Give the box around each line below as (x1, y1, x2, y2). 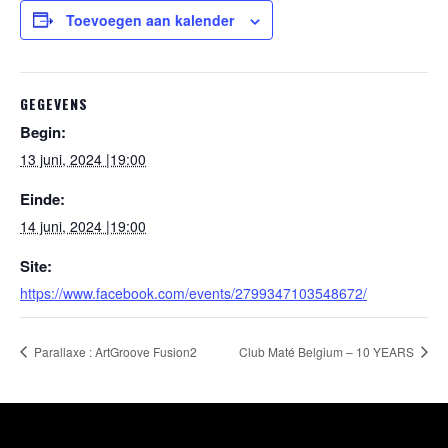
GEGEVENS (20, 92, 88, 114)
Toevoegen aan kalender (66, 9, 234, 30)
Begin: (20, 120, 66, 143)
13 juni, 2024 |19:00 (20, 148, 146, 169)
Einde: (20, 187, 65, 210)
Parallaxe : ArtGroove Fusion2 (31, 342, 197, 360)
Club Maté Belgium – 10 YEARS (239, 342, 417, 360)
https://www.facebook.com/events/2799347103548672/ (20, 282, 367, 303)
